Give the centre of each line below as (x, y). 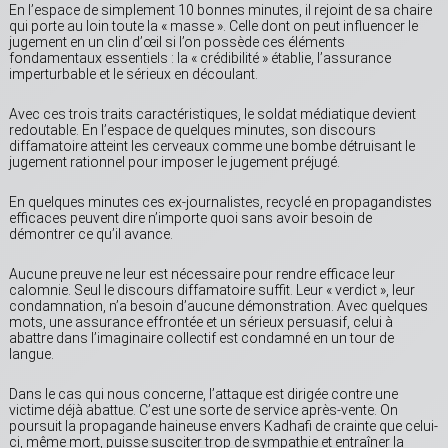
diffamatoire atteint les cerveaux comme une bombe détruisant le (212, 146)
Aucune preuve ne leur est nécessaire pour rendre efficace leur (202, 274)
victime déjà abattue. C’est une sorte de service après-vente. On (203, 410)
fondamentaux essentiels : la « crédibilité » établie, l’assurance (200, 58)
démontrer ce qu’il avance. (91, 234)
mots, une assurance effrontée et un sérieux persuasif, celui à (201, 322)
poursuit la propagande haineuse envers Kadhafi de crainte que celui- (223, 426)
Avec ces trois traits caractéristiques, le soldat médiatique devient (212, 114)
